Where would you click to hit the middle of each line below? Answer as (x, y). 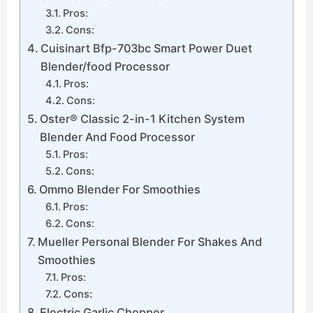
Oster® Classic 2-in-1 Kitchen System (143, 119)
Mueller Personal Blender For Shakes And (150, 242)
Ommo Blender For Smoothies (120, 190)
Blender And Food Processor (118, 137)
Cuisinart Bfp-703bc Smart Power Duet (147, 49)
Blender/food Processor (105, 67)
